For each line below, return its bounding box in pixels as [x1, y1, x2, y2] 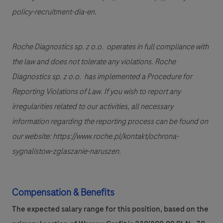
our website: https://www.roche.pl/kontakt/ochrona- [12, 131, 179, 142]
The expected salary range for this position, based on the [12, 204, 209, 215]
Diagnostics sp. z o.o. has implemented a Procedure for [12, 71, 192, 83]
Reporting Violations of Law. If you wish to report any [12, 86, 181, 98]
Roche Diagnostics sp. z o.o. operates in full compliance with [12, 41, 209, 53]
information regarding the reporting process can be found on [12, 116, 208, 127]
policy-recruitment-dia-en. [12, 6, 97, 18]
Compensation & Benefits [12, 186, 114, 200]
